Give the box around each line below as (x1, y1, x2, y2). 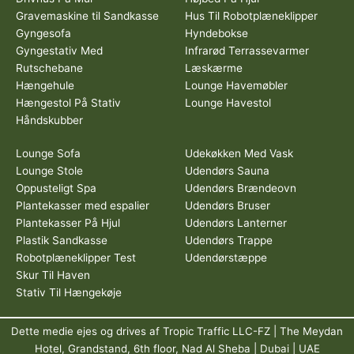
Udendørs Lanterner (185, 217, 287, 229)
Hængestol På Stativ (16, 96, 121, 109)
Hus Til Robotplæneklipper (185, 9, 318, 22)
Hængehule (16, 79, 74, 92)
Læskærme (185, 62, 243, 74)
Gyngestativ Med (16, 44, 103, 57)
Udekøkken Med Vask (185, 147, 293, 160)
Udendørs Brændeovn (185, 182, 296, 194)
